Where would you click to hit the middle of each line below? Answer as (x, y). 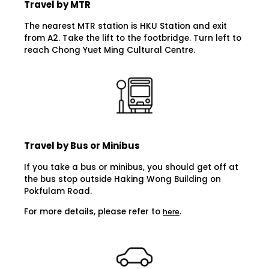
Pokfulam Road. (59, 192)
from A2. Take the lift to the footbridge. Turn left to (133, 38)
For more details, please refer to (93, 211)
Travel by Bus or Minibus (82, 146)
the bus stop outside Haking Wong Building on (122, 180)
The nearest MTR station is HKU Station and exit (125, 26)
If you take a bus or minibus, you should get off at (131, 168)
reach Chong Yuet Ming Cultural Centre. (110, 50)
